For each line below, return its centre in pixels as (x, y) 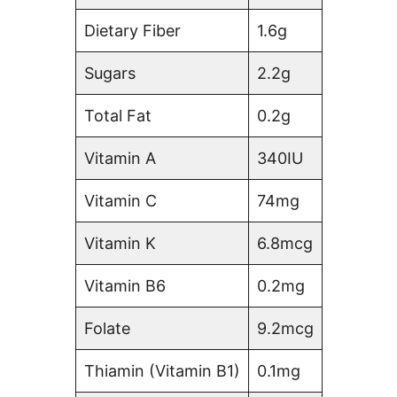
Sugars (109, 73)
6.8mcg (284, 243)
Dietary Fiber (132, 30)
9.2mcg (285, 328)
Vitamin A (120, 158)
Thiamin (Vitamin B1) (162, 370)
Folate (107, 328)
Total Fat (117, 115)
